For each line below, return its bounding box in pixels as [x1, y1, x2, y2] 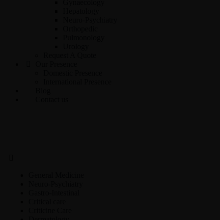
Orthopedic [63, 25, 98, 33]
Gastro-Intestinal [28, 189, 80, 197]
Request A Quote [43, 51, 96, 59]
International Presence [43, 78, 111, 86]
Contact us [33, 95, 68, 104]
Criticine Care [28, 206, 72, 215]
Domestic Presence [43, 69, 102, 77]
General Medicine [28, 171, 84, 179]
